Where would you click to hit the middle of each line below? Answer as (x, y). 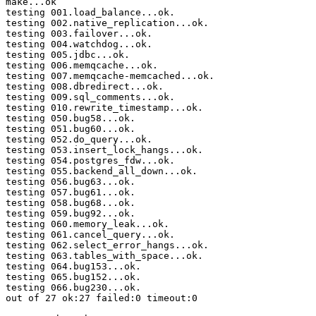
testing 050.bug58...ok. (71, 119)
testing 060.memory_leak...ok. (87, 224)
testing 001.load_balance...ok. (90, 13)
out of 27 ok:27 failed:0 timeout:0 (102, 298)
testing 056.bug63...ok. (71, 182)
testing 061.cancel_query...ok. (90, 235)
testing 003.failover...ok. (79, 34)
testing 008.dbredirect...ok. (85, 87)
